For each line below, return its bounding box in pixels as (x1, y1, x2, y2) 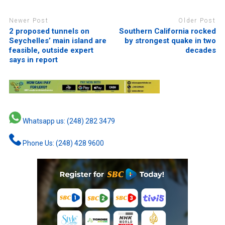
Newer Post (9, 17, 49, 25)
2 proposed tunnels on (9, 26, 89, 36)
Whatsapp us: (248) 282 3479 (21, 117, 115, 126)
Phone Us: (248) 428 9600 (21, 139, 104, 148)
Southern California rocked (119, 26, 216, 36)
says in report (9, 55, 58, 64)
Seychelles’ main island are (9, 36, 106, 45)
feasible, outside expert (9, 45, 93, 55)
